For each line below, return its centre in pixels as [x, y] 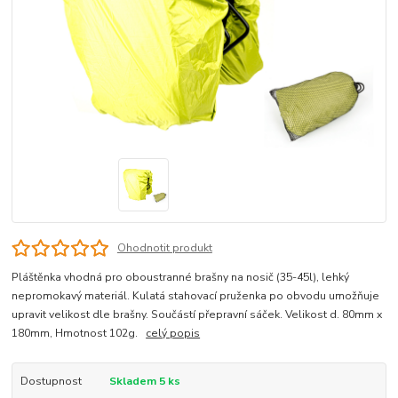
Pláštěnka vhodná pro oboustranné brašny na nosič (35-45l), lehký [181, 277]
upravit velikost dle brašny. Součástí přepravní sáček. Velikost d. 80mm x [197, 314]
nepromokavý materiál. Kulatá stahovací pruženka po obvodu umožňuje [196, 295]
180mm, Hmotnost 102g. [79, 333]
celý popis [173, 333]
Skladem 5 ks [144, 381]
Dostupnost [51, 381]
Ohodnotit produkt [164, 247]
